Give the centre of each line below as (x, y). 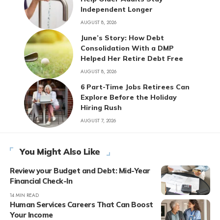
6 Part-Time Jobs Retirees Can (135, 87)
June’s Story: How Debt (122, 38)
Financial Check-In (41, 181)
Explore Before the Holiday (129, 97)
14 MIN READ (24, 195)
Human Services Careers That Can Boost (82, 205)
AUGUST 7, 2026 (98, 120)
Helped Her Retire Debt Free (133, 58)
